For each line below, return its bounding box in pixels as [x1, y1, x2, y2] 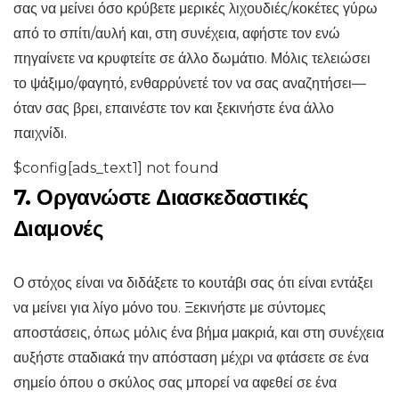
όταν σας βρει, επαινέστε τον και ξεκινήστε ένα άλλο [13, 100, 334, 118]
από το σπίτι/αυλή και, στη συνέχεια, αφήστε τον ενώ [13, 25, 340, 43]
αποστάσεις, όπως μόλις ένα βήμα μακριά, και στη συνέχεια [13, 324, 384, 342]
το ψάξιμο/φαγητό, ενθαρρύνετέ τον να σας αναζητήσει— [13, 75, 366, 93]
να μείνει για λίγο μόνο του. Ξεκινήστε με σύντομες [13, 299, 326, 317]
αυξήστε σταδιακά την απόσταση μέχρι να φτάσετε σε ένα [13, 349, 369, 367]
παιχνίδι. [13, 125, 67, 142]
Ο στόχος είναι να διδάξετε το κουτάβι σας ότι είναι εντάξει [13, 274, 373, 292]
